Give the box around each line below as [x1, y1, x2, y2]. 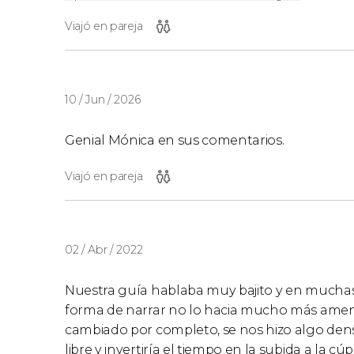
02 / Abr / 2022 [65, 242, 143, 257]
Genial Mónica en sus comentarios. [65, 132, 284, 148]
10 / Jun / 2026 [65, 92, 141, 107]
